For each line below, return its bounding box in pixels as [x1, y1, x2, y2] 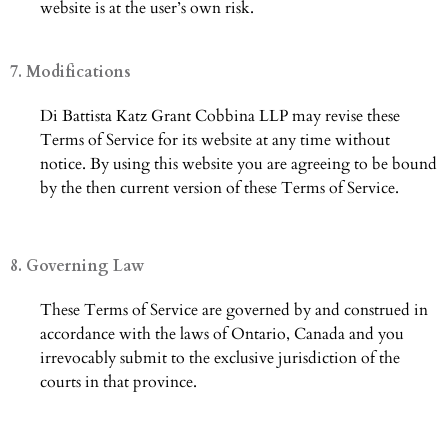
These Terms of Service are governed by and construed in [40, 299, 428, 322]
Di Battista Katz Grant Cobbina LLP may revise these [40, 105, 400, 128]
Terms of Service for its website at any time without [40, 129, 390, 152]
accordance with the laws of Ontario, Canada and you [40, 323, 404, 346]
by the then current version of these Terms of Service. [40, 177, 399, 200]
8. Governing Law [10, 255, 144, 278]
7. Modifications [10, 61, 131, 84]
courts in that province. [40, 371, 197, 394]
